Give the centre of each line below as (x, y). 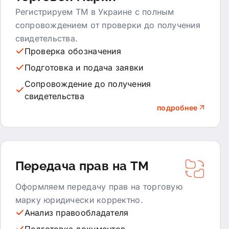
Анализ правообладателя (76, 212)
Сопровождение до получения (88, 84)
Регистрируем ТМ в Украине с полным (95, 12)
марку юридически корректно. (79, 200)
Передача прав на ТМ (82, 166)
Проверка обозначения (73, 51)
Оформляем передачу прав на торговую (99, 186)
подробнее (177, 107)
